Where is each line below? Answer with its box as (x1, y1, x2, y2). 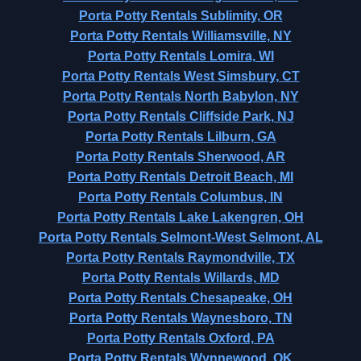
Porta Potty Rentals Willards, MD (81, 271, 280, 284)
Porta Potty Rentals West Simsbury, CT (61, 69, 300, 83)
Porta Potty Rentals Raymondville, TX (66, 251, 295, 264)
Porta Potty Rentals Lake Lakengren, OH (57, 210, 304, 224)
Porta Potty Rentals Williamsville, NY (69, 29, 292, 43)
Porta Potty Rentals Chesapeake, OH (68, 291, 293, 305)
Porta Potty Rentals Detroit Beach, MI (68, 170, 293, 184)
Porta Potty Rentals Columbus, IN (78, 190, 283, 204)
